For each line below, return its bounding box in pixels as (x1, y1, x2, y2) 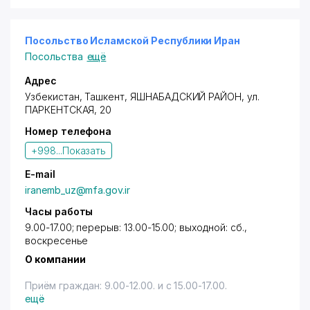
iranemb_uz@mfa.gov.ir (25, 184, 130, 196)
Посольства (25, 51, 83, 62)
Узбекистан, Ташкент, (25, 91, 130, 102)
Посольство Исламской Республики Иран (25, 35, 241, 46)
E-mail (25, 168, 55, 180)
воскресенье (25, 235, 89, 246)
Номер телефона (25, 125, 112, 137)
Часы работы (25, 206, 93, 217)
